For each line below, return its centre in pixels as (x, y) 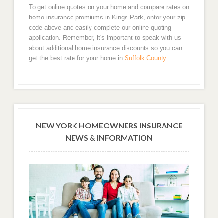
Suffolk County (145, 58)
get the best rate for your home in (76, 58)
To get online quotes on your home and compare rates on (109, 7)
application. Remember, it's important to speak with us (105, 38)
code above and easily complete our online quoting (100, 28)
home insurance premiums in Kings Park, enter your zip (107, 18)
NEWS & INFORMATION (109, 137)
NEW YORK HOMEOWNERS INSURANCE (109, 125)
